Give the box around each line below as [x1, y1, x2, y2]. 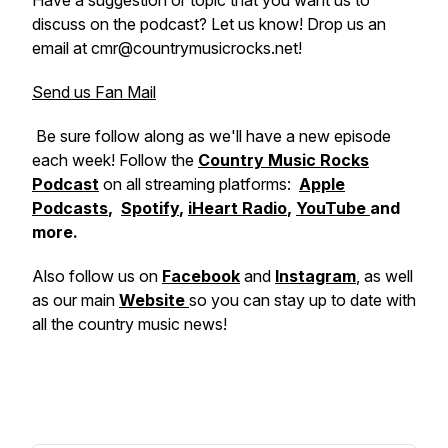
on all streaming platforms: [103, 174, 299, 194]
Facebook [162, 266, 240, 286]
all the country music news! [32, 314, 227, 334]
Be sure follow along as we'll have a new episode [32, 126, 391, 146]
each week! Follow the [32, 150, 198, 170]
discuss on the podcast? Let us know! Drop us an [32, 14, 386, 34]
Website [119, 290, 189, 310]
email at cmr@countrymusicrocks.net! [32, 38, 306, 58]
